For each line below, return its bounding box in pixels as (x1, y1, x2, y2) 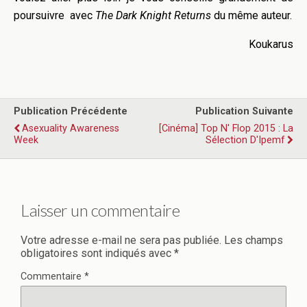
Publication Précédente (14, 105, 127, 117)
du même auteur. (211, 8, 292, 22)
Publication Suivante (195, 105, 293, 117)
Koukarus (249, 37, 293, 51)
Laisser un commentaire (21, 199, 180, 220)
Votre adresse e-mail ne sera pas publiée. (21, 233, 221, 247)
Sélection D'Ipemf (206, 134, 285, 146)
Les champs (224, 233, 283, 247)
